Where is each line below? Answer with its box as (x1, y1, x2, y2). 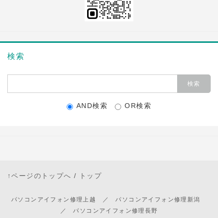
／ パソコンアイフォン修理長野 (60, 207, 158, 214)
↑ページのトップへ (7, 171, 72, 180)
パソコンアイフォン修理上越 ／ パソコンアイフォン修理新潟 (11, 196, 207, 203)
